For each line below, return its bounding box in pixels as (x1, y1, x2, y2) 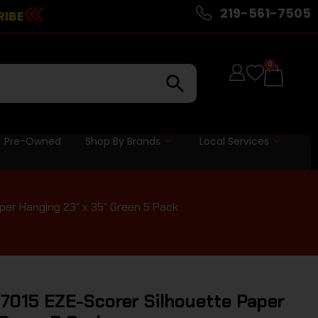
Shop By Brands (84, 133, 160, 148)
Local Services (199, 133, 270, 148)
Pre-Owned (4, 133, 61, 148)
